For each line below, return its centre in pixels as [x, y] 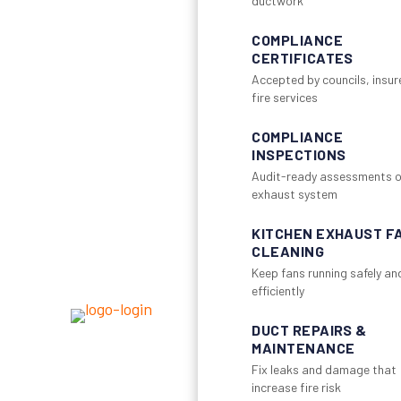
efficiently [278, 290]
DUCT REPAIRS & [309, 329]
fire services [285, 97]
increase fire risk [297, 387]
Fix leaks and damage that [324, 369]
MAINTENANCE [303, 347]
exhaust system [295, 193]
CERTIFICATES [303, 57]
